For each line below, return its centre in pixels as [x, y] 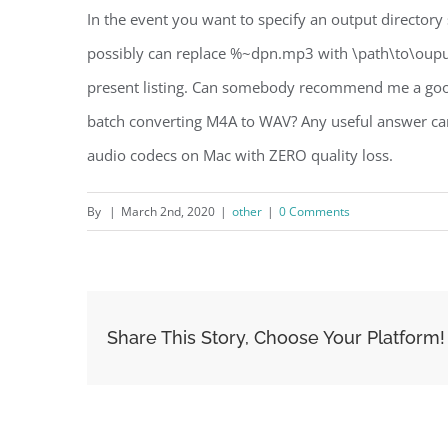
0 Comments [314, 211]
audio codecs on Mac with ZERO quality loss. [240, 155]
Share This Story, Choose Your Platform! [276, 337]
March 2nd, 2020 [168, 211]
